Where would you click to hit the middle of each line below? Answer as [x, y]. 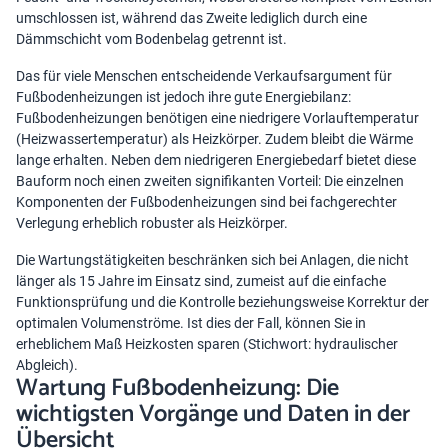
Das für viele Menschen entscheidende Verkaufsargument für [204, 76]
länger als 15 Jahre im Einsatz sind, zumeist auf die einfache [201, 281]
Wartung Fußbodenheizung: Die [177, 389]
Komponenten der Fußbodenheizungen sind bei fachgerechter [206, 202]
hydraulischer [356, 344]
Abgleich [42, 365]
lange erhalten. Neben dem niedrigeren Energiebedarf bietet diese [216, 160]
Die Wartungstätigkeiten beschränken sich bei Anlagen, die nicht [212, 260]
